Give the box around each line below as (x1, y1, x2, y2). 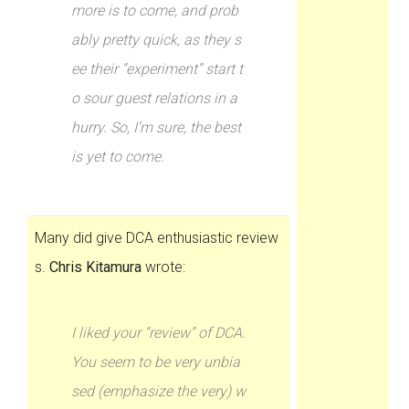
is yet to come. (71, 148, 165, 165)
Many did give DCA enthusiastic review (35, 229, 279, 246)
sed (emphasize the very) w (71, 383, 246, 400)
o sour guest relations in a (71, 89, 238, 107)
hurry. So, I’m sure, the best (71, 119, 242, 136)
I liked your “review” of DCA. (71, 324, 246, 341)
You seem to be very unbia (71, 353, 241, 371)
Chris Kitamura (49, 258, 142, 276)
